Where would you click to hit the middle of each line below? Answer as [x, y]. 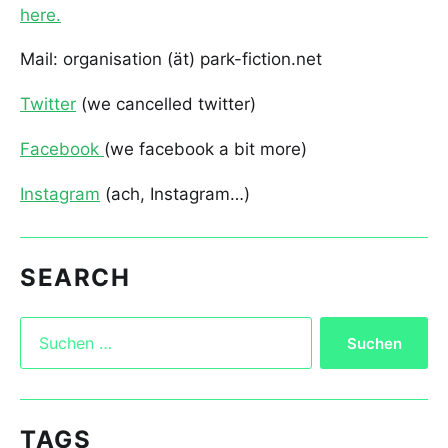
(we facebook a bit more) [205, 149]
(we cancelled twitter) [166, 104]
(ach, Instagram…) [175, 194]
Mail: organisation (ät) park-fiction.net [171, 59]
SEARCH [75, 278]
